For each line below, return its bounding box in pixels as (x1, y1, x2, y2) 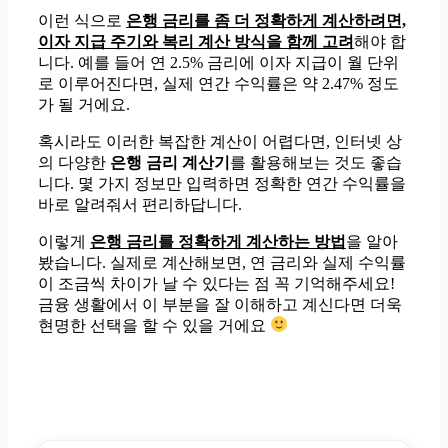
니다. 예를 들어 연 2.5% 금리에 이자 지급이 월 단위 (38, 53, 399, 71)
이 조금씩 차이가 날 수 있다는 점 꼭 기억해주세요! (38, 274, 395, 292)
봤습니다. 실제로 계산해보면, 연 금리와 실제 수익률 (38, 253, 406, 271)
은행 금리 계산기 (110, 153, 230, 171)
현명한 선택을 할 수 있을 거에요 (38, 316, 270, 334)
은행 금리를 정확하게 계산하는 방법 (90, 232, 346, 250)
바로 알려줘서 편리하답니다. (38, 195, 242, 213)
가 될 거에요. (38, 95, 130, 113)
